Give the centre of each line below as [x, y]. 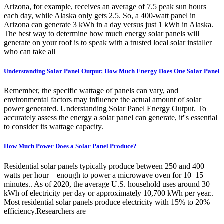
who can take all [30, 51]
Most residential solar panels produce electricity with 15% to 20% [107, 202]
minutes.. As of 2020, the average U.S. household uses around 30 [107, 184]
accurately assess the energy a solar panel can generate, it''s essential [111, 118]
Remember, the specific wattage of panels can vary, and [91, 91]
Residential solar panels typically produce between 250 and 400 [104, 166]
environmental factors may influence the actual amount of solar [103, 100]
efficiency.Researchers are [45, 211]
